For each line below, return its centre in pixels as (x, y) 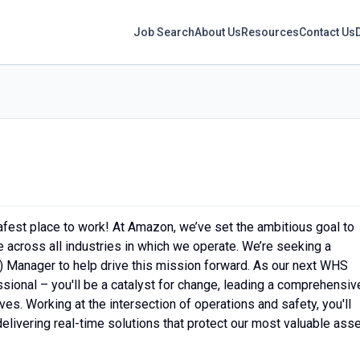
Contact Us (327, 32)
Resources (270, 32)
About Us (218, 32)
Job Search (164, 32)
